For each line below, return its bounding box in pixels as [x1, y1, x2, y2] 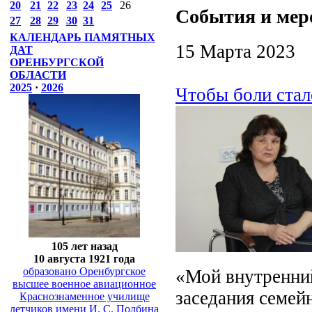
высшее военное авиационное [13, 277, 156, 290]
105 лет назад [51, 240, 118, 252]
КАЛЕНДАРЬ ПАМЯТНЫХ [10, 31, 155, 43]
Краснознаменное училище [19, 290, 150, 302]
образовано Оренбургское [23, 265, 146, 277]
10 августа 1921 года [33, 252, 135, 265]
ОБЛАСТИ [10, 69, 66, 81]
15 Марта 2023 [175, 40, 295, 62]
